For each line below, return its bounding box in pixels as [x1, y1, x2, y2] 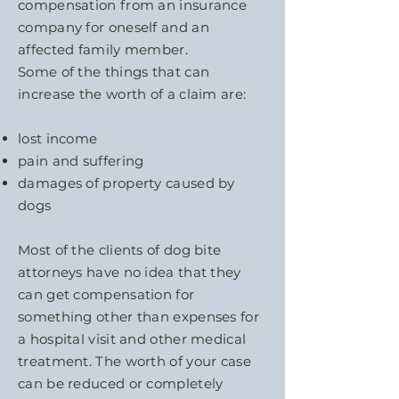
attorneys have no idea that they [18, 264, 241, 281]
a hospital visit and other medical [18, 330, 247, 347]
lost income [18, 130, 98, 147]
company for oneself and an [18, 19, 209, 36]
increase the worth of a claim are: [18, 85, 247, 102]
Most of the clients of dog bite [18, 241, 222, 258]
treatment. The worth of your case [18, 353, 251, 370]
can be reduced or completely [18, 375, 224, 392]
